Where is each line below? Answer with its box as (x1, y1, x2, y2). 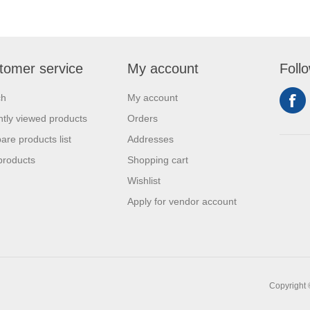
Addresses (127, 134, 174, 145)
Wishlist (127, 175, 161, 186)
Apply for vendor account (127, 196, 237, 207)
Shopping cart (127, 154, 188, 165)
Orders (127, 113, 158, 124)
